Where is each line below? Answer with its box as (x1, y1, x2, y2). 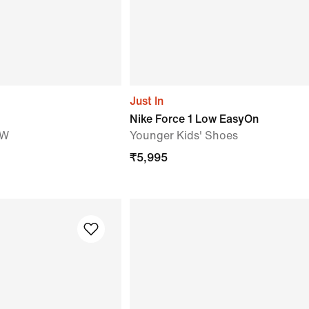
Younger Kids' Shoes (130, 127, 238, 143)
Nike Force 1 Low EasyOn (130, 110, 259, 127)
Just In (130, 92, 163, 109)
